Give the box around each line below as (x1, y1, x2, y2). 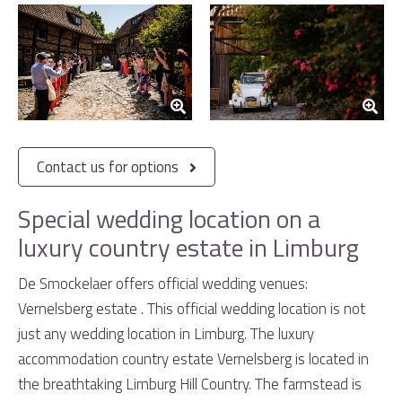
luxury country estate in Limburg (18, 227, 359, 267)
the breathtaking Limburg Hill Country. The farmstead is (18, 371, 362, 396)
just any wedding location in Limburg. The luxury (18, 321, 314, 345)
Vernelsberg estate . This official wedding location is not (18, 296, 365, 320)
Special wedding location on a (18, 198, 320, 238)
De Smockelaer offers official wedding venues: (18, 271, 308, 295)
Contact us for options (37, 154, 179, 179)
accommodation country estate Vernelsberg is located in (18, 346, 369, 371)
